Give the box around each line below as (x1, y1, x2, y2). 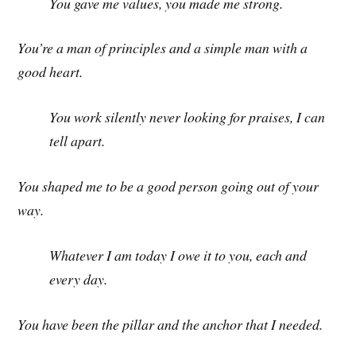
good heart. (17, 62, 83, 82)
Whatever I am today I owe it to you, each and (49, 245, 308, 265)
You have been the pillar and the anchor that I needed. (17, 314, 323, 334)
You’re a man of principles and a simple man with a (17, 38, 308, 58)
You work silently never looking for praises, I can (49, 107, 326, 127)
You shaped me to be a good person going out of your (17, 176, 319, 196)
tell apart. (49, 131, 106, 151)
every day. (49, 269, 108, 288)
